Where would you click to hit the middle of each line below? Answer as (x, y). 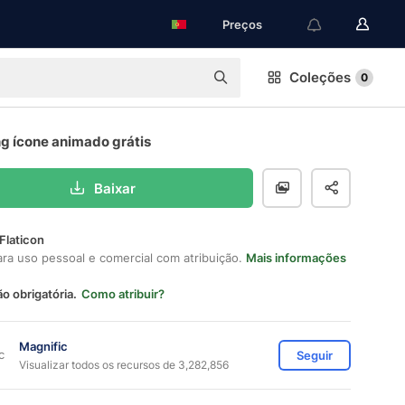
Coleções (320, 77)
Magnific (43, 346)
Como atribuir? (123, 294)
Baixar (114, 188)
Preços (242, 24)
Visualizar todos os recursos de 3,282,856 (124, 364)
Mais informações (296, 258)
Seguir (315, 355)
